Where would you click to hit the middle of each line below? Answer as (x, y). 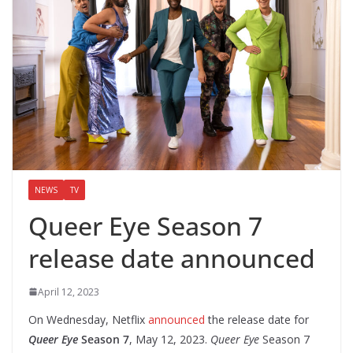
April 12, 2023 (69, 292)
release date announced (172, 258)
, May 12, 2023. (170, 339)
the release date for (257, 319)
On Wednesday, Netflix (88, 319)
